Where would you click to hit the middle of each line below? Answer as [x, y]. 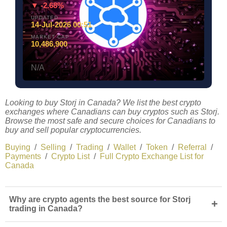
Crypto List [70, 156]
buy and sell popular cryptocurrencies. [73, 130]
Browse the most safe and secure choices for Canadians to [110, 121]
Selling [53, 147]
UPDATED [45, 17]
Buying [18, 147]
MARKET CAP [50, 36]
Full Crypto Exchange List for [152, 156]
